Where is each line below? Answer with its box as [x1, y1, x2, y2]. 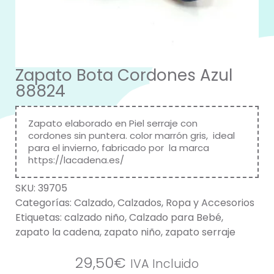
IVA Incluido [130, 256, 199, 273]
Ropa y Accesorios [166, 196, 254, 210]
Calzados [117, 196, 161, 210]
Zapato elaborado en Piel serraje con [28, 117, 198, 130]
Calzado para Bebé [129, 210, 221, 225]
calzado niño [64, 210, 125, 225]
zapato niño [104, 225, 161, 240]
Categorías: [15, 196, 74, 210]
